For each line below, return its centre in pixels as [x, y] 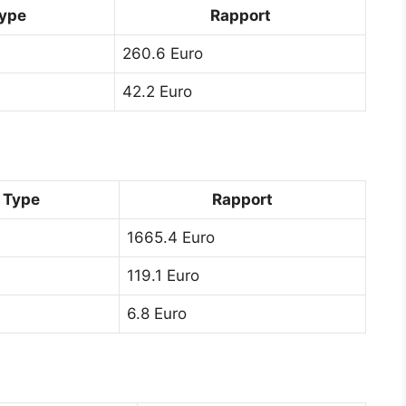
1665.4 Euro [171, 237]
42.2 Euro [157, 91]
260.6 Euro [163, 53]
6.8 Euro [157, 313]
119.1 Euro [163, 275]
